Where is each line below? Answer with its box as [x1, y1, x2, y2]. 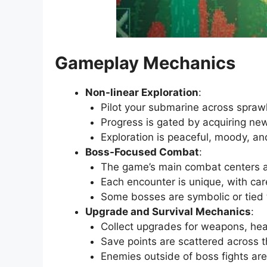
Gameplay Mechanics [55, 52, 235, 73]
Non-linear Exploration [85, 86, 198, 98]
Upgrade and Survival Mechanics [85, 205, 251, 218]
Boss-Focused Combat [85, 145, 199, 158]
